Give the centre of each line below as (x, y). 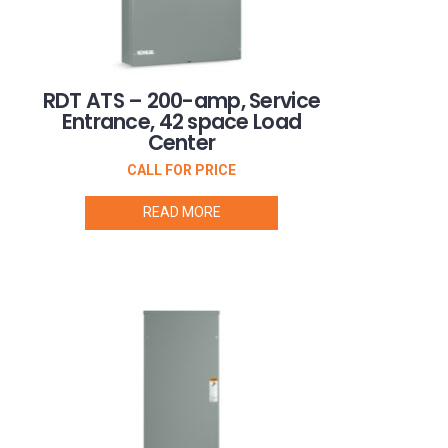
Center (181, 142)
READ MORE (181, 211)
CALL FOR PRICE (181, 170)
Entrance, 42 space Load (181, 121)
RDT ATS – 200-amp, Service (181, 100)
